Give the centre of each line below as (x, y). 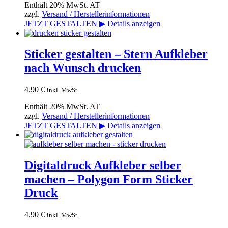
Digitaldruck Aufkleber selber (103, 166)
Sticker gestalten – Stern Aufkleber (116, 54)
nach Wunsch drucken (83, 68)
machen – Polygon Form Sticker (109, 179)
